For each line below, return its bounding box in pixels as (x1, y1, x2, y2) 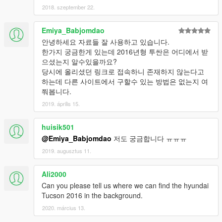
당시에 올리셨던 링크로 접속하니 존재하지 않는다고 (42, 66, 204, 77)
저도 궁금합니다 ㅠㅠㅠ (111, 133, 187, 144)
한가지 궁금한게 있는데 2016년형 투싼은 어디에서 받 (42, 47, 208, 57)
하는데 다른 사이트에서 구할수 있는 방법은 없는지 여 (42, 76, 208, 87)
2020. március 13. (42, 204, 85, 212)
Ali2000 (42, 169, 66, 179)
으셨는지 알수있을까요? (42, 56, 117, 67)
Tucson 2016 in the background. (42, 190, 143, 201)
